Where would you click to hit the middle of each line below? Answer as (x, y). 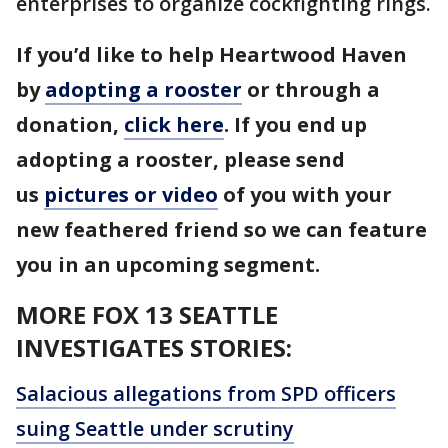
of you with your (305, 194)
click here (174, 124)
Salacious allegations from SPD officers (206, 393)
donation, (70, 124)
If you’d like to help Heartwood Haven (211, 54)
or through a (311, 89)
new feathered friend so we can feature (221, 229)
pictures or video (131, 194)
